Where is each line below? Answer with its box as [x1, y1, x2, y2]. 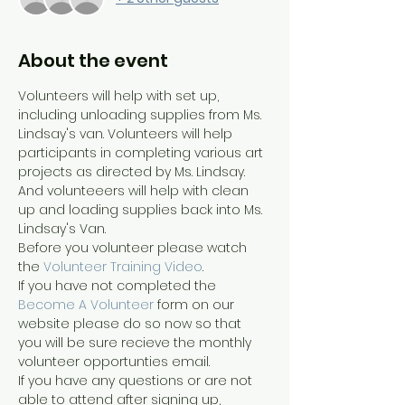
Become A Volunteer [18, 296, 154, 315]
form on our [154, 296, 238, 315]
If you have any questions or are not [18, 372, 256, 391]
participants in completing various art [18, 144, 267, 163]
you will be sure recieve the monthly [18, 334, 255, 353]
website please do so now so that [18, 315, 245, 334]
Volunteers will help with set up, [18, 87, 222, 106]
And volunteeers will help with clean [18, 182, 252, 201]
